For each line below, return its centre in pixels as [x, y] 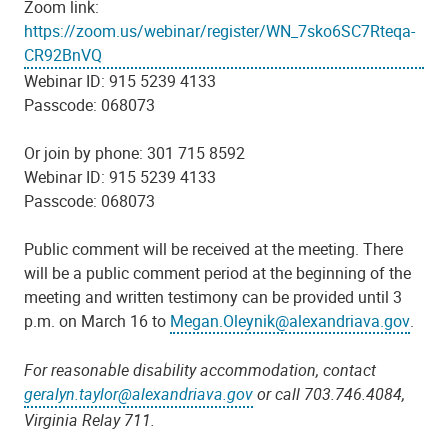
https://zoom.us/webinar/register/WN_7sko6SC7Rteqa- [219, 31]
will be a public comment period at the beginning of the [217, 272]
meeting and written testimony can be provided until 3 [213, 296]
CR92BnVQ [63, 55]
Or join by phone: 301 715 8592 [134, 152]
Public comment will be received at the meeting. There [213, 248]
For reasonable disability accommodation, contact [202, 370]
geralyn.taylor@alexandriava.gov [138, 394]
